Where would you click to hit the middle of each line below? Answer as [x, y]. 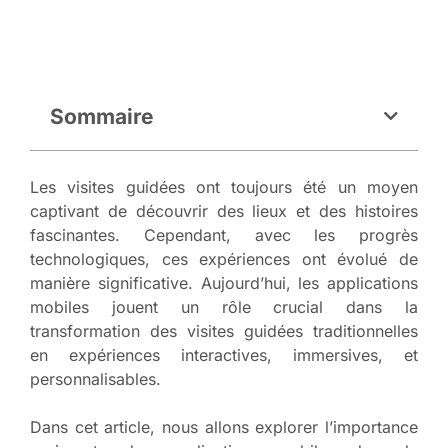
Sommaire [102, 116]
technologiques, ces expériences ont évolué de [224, 258]
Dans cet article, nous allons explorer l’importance [224, 426]
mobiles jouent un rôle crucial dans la [224, 306]
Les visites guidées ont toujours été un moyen [224, 186]
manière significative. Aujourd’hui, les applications [224, 282]
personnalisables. [95, 378]
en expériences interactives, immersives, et [224, 354]
